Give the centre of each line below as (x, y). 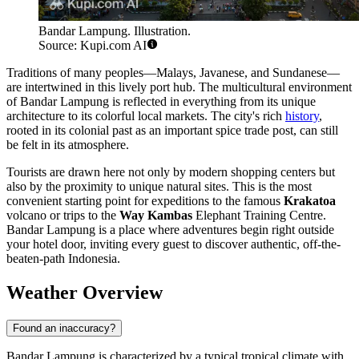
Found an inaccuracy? (64, 328)
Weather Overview (85, 293)
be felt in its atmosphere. (68, 145)
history (302, 116)
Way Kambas (156, 216)
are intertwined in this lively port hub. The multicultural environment (179, 87)
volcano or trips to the (63, 216)
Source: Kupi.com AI (93, 46)
